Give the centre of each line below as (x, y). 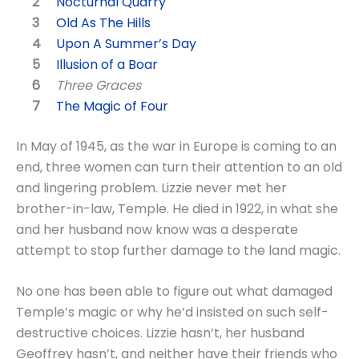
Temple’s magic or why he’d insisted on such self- (172, 313)
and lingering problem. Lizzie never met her (151, 188)
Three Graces (99, 85)
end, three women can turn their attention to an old (179, 167)
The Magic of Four (112, 106)
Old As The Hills (103, 22)
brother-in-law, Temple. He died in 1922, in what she (177, 208)
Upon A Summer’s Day (126, 43)
